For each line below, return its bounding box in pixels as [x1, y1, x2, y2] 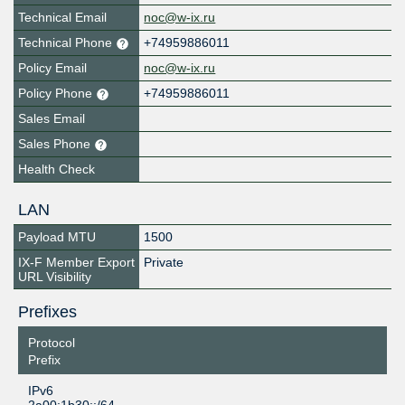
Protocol [27, 335, 75, 351]
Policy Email [18, 61, 87, 76]
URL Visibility [18, 269, 91, 285]
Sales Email [18, 111, 85, 127]
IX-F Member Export [18, 255, 135, 270]
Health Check [18, 162, 95, 177]
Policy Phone [18, 86, 96, 101]
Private [144, 255, 184, 270]
